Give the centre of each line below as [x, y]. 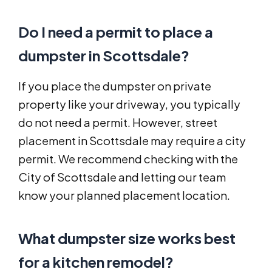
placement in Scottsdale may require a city [132, 141]
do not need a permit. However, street [118, 123]
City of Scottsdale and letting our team [122, 177]
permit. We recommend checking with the [128, 159]
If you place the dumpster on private [115, 86]
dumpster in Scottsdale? [104, 56]
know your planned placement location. [124, 195]
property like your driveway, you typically [129, 104]
